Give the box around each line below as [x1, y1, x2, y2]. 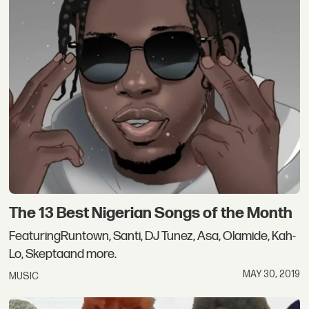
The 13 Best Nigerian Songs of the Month [9, 203, 293, 223]
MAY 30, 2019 [242, 268, 300, 281]
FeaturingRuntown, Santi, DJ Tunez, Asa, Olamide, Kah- [9, 228, 297, 245]
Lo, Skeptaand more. [9, 246, 117, 263]
